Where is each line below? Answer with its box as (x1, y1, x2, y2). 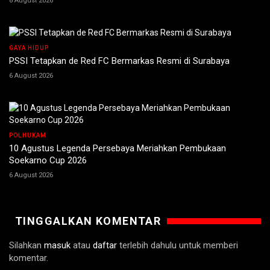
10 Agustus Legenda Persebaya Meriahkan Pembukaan (9, 143, 226, 154)
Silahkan (9, 240, 44, 251)
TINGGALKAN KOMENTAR (15, 215, 162, 228)
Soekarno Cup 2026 (9, 155, 87, 166)
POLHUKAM (9, 132, 47, 139)
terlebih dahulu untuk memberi (117, 240, 238, 251)
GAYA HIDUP (9, 45, 49, 52)
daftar (93, 240, 117, 251)
